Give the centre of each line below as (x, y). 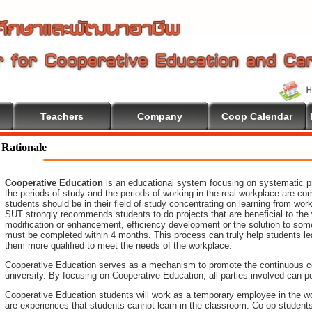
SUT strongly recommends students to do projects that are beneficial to (149, 214)
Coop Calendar (257, 116)
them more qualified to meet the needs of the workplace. (118, 245)
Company (159, 116)
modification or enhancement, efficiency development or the (125, 225)
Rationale (24, 147)
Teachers (62, 116)
